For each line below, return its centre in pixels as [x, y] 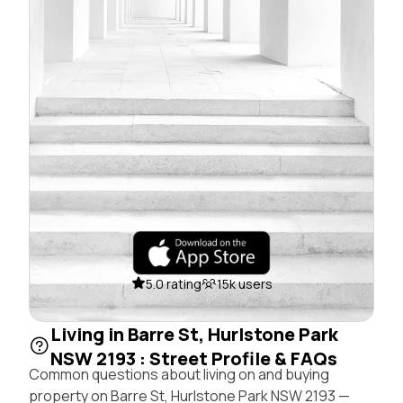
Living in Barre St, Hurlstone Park [194, 334]
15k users [244, 283]
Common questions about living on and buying [179, 374]
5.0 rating [173, 283]
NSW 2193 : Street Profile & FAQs [194, 358]
